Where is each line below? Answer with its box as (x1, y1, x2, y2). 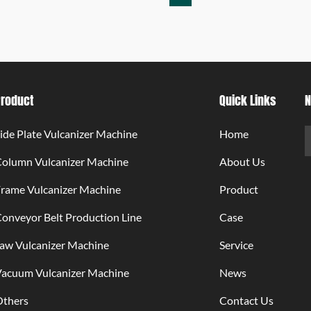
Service (219, 238, 253, 251)
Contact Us (219, 294, 274, 307)
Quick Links (219, 87, 276, 110)
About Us (219, 155, 265, 168)
